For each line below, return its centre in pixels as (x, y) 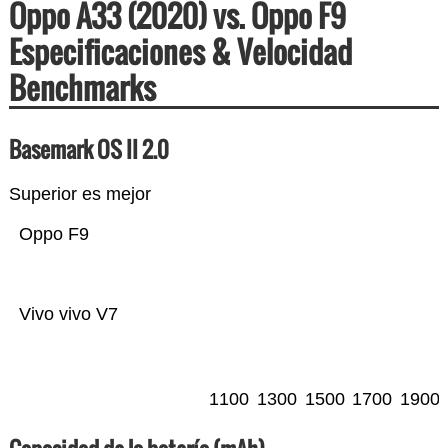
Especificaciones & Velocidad (180, 52)
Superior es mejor (79, 194)
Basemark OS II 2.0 (88, 149)
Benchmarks (82, 88)
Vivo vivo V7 (68, 314)
